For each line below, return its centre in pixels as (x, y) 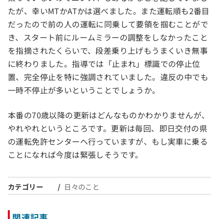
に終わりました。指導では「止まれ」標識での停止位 (104, 64)
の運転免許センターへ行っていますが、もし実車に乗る (108, 142)
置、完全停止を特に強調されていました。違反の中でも (108, 77)
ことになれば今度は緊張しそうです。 (76, 155)
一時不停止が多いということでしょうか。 (84, 90)
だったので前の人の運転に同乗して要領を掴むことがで (108, 24)
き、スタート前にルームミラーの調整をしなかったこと (108, 37)
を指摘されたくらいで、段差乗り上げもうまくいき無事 (108, 51)
